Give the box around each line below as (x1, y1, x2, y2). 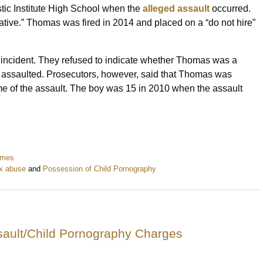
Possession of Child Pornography (43, 164, 156, 174)
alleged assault (143, 4, 210, 14)
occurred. (210, 4, 251, 14)
